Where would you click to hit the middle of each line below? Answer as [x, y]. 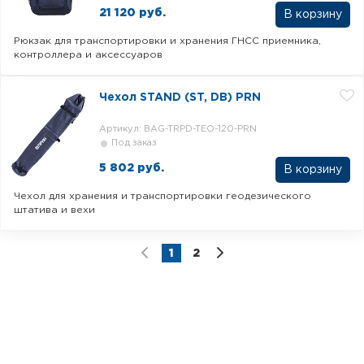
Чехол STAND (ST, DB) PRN [180, 97]
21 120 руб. [132, 13]
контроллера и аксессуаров [88, 55]
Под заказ [134, 143]
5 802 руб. [132, 168]
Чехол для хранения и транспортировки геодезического [162, 196]
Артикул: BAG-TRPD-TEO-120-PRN [178, 129]
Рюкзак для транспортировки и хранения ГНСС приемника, [167, 41]
